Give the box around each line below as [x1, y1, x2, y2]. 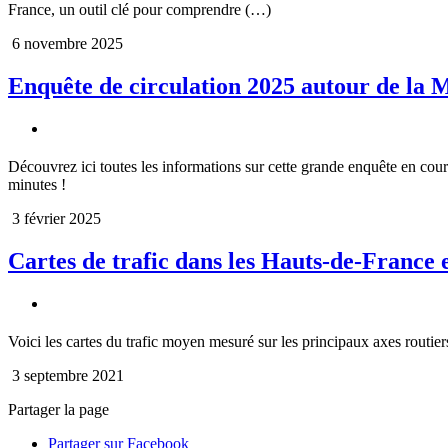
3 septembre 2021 [8, 366, 124, 384]
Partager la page [8, 400, 109, 418]
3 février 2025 [8, 210, 101, 228]
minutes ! [8, 176, 66, 194]
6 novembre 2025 [8, 35, 123, 53]
